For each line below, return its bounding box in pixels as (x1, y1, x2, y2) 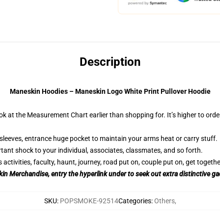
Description (80, 55, 140, 69)
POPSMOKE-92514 (59, 197, 118, 205)
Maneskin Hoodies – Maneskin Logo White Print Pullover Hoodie (9, 87, 211, 95)
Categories (118, 197, 151, 205)
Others (154, 197, 175, 205)
